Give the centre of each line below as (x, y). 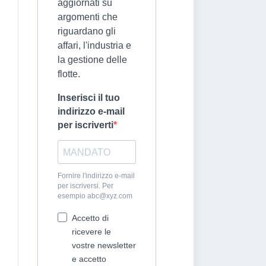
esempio (72, 196)
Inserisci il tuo (89, 98)
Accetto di (90, 218)
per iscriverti (85, 125)
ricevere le (91, 232)
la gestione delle (92, 60)
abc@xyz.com (110, 196)
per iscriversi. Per (85, 186)
